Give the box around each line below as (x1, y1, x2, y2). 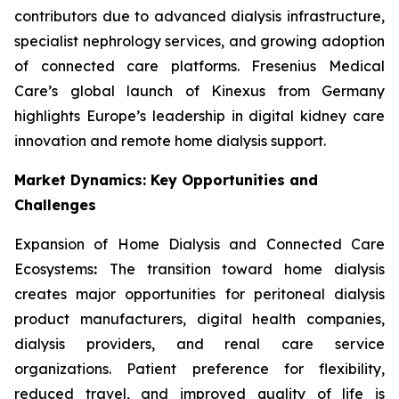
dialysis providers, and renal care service (14, 334, 385, 353)
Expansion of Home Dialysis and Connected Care (14, 234, 385, 253)
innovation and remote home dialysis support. (14, 131, 326, 150)
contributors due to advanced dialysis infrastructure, (14, 6, 385, 25)
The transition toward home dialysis (109, 259, 386, 278)
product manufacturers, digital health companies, (14, 309, 385, 328)
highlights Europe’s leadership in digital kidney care (14, 106, 385, 125)
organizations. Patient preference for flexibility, (14, 359, 385, 378)
